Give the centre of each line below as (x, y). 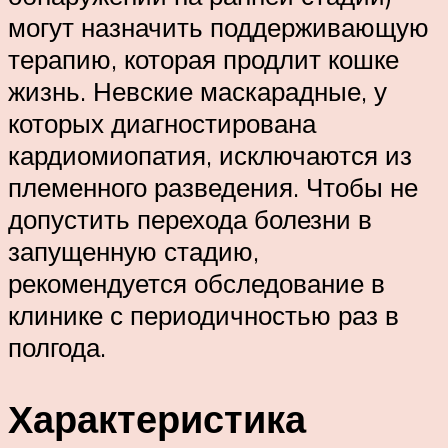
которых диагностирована (162, 122)
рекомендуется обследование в (196, 282)
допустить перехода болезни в (190, 218)
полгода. (57, 346)
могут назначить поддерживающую (218, 26)
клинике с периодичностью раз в (203, 314)
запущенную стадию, (133, 250)
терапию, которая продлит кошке (203, 58)
